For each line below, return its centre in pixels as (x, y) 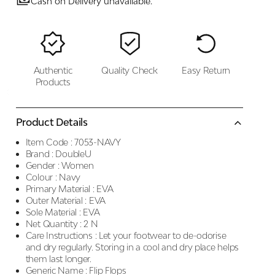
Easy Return (206, 70)
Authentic (53, 70)
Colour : (41, 177)
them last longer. (58, 259)
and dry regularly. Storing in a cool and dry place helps (132, 247)
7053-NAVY (98, 142)
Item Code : (49, 142)
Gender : (42, 165)
